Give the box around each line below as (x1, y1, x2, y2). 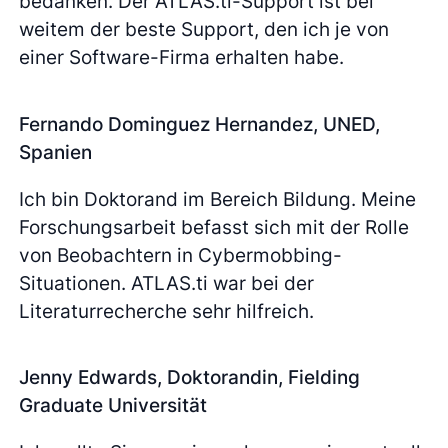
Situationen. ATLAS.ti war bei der (19, 270, 315, 295)
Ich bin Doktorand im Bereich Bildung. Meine (19, 186, 417, 211)
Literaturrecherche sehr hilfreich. (19, 298, 315, 323)
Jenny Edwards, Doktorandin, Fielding (19, 365, 361, 390)
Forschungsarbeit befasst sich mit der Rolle (19, 214, 410, 239)
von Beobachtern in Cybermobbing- (19, 242, 343, 267)
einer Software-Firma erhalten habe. (19, 45, 345, 70)
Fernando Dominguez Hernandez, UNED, (19, 111, 381, 136)
